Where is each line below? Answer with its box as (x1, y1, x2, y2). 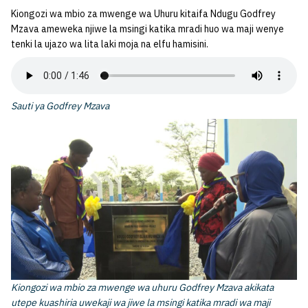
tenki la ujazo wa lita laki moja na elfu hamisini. (11, 37, 208, 50)
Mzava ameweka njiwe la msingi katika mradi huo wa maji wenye (11, 22, 284, 35)
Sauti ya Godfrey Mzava (11, 99, 109, 112)
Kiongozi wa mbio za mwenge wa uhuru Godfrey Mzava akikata (11, 280, 274, 294)
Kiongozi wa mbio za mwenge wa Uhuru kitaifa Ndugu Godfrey (11, 7, 276, 20)
